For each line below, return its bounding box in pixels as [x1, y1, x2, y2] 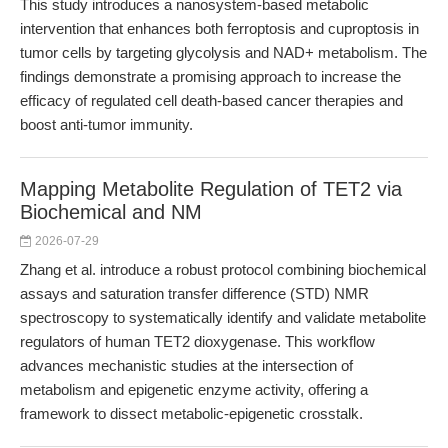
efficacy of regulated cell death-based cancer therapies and [20, 92, 403, 109]
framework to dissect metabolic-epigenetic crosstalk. [20, 405, 363, 422]
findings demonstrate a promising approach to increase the [20, 68, 401, 85]
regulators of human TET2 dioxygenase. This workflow [20, 333, 375, 350]
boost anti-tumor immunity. [20, 116, 193, 133]
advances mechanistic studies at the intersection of [20, 357, 353, 374]
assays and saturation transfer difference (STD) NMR [20, 285, 369, 302]
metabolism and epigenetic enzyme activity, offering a [20, 381, 368, 398]
